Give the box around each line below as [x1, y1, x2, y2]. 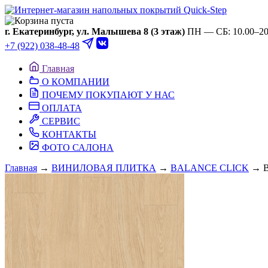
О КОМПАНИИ [42, 77, 109, 87]
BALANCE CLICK [170, 163, 249, 173]
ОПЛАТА [42, 103, 82, 113]
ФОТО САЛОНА [42, 142, 114, 153]
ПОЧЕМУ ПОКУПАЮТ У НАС [42, 90, 175, 100]
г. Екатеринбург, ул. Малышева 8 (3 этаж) [5, 26, 185, 36]
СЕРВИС [42, 116, 80, 126]
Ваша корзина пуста [74, 16, 158, 26]
